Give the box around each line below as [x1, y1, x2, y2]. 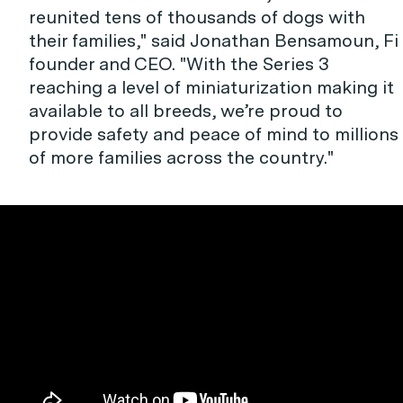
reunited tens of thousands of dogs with [29, 6, 365, 28]
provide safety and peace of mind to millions [29, 123, 399, 145]
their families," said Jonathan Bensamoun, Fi [29, 30, 399, 51]
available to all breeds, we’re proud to [29, 100, 343, 121]
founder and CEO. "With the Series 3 [29, 53, 329, 75]
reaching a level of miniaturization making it [29, 76, 394, 98]
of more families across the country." [29, 147, 334, 168]
